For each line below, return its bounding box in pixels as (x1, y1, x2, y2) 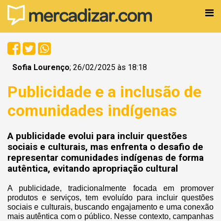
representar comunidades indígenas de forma (7, 152, 204, 163)
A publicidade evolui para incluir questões (7, 130, 187, 142)
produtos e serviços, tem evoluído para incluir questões (7, 193, 214, 202)
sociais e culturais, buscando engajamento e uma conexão (7, 202, 214, 211)
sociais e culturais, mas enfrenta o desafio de (7, 141, 203, 152)
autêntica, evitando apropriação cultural (7, 163, 178, 174)
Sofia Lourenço (12, 63, 70, 72)
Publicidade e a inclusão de (7, 82, 201, 102)
